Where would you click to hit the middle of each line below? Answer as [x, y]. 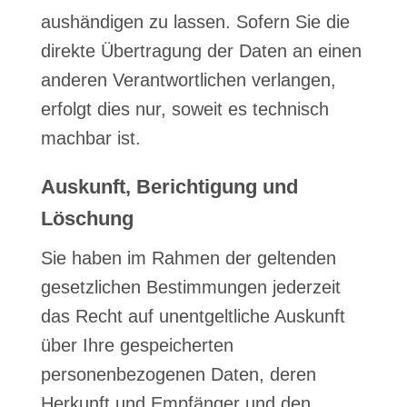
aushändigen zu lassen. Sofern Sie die [195, 22]
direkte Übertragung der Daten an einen [201, 51]
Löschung [87, 218]
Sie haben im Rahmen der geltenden [188, 258]
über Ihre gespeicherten [137, 345]
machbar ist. [90, 138]
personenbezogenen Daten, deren [178, 374]
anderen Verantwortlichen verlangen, [188, 80]
